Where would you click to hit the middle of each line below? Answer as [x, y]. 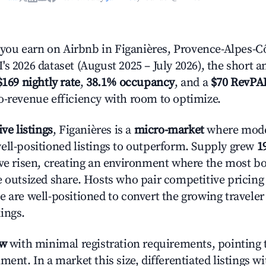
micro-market [169, 130]
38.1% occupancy [131, 83]
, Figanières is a [93, 130]
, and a [193, 83]
